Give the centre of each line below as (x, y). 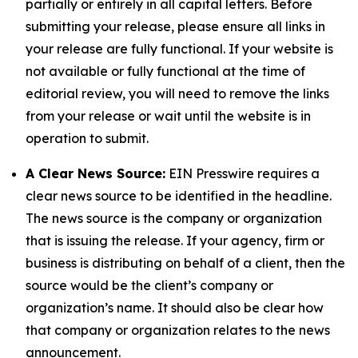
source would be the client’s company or (149, 285)
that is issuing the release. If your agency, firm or (175, 241)
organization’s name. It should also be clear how (175, 308)
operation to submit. (87, 138)
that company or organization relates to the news (178, 330)
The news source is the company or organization (174, 218)
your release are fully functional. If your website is (179, 49)
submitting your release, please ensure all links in (175, 26)
